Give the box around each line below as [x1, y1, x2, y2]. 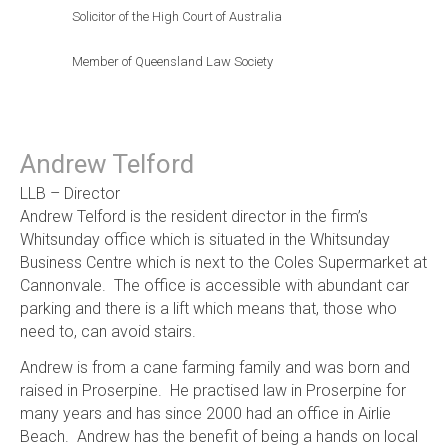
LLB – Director [19, 183, 120, 203]
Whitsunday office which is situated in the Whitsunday [19, 229, 390, 249]
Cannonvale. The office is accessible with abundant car [19, 275, 409, 295]
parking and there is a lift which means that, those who [19, 298, 397, 318]
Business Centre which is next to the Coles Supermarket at [19, 252, 427, 272]
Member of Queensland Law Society [71, 54, 273, 70]
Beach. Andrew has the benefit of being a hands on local [19, 426, 418, 446]
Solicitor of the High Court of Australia [71, 9, 282, 25]
